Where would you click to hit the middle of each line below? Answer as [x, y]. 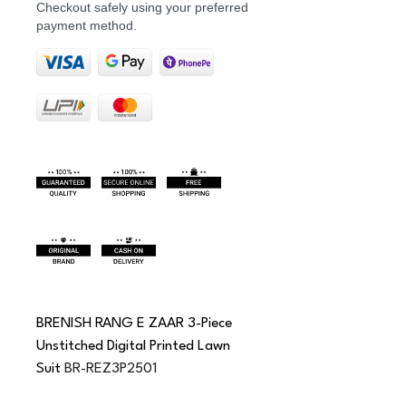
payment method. [87, 25]
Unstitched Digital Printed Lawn [135, 346]
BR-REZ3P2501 [111, 369]
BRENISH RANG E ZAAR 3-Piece [136, 324]
